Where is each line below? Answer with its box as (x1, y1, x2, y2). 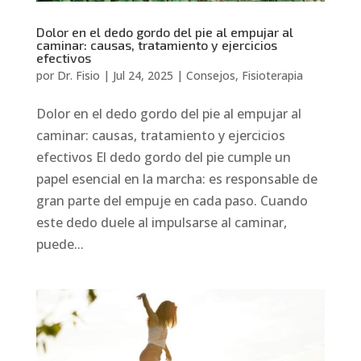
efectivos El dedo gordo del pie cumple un (35, 147, 291, 166)
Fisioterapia (241, 67, 303, 83)
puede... (35, 234, 84, 253)
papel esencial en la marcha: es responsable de (35, 169, 317, 188)
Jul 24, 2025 (112, 67, 173, 83)
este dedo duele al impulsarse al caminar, (35, 213, 287, 231)
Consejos (185, 67, 235, 83)
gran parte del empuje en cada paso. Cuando (35, 191, 308, 210)
